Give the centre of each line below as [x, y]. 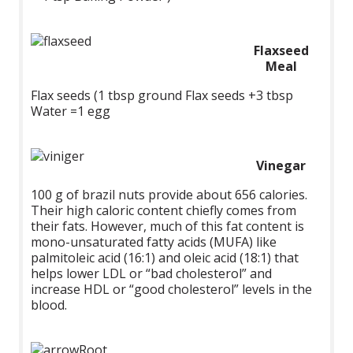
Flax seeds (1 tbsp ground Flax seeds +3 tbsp [162, 95]
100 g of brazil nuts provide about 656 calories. [169, 194]
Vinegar [281, 165]
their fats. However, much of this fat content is [168, 226]
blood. [49, 305]
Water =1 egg [71, 111]
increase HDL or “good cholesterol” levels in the [172, 289]
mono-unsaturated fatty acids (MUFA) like [154, 242]
